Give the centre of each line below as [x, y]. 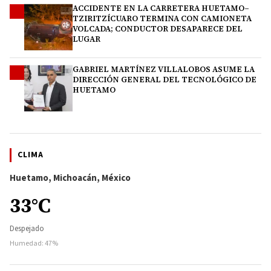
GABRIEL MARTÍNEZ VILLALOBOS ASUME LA [164, 70]
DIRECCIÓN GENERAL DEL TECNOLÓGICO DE [165, 80]
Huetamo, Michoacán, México [70, 178]
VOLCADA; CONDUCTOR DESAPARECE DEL [158, 29]
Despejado [27, 229]
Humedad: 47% [34, 244]
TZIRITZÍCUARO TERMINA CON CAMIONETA [162, 19]
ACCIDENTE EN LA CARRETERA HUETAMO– [161, 8]
